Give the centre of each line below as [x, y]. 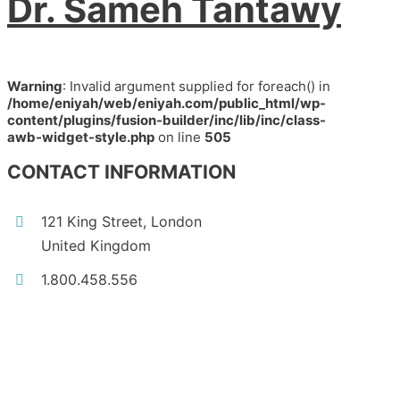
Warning [35, 86]
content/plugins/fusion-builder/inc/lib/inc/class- [167, 120]
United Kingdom [96, 246]
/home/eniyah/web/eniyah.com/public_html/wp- [167, 103]
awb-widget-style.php [81, 137]
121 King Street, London [122, 222]
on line [179, 137]
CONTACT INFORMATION [121, 172]
